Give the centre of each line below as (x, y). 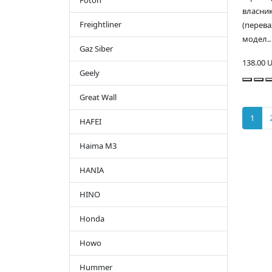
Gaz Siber (96, 49)
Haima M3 (98, 146)
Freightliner (100, 25)
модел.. (257, 39)
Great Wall (98, 97)
